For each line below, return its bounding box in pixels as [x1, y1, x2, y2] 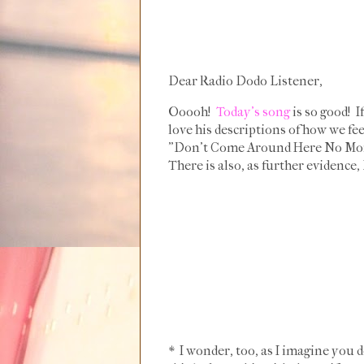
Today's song [216, 104, 290, 119]
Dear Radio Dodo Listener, [168, 73, 323, 89]
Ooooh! [168, 104, 216, 119]
